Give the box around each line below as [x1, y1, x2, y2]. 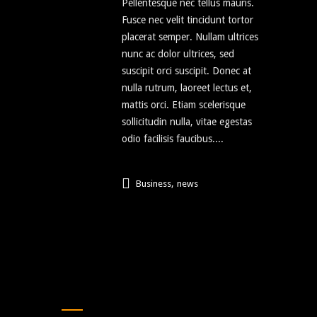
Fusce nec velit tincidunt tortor [122, 14, 253, 26]
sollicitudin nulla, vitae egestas [122, 116, 252, 128]
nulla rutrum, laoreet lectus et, [122, 82, 252, 94]
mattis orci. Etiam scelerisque [122, 99, 246, 111]
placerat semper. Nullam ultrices [122, 31, 258, 43]
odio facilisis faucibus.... [122, 133, 224, 145]
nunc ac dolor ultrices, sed [122, 48, 234, 60]
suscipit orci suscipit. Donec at [122, 65, 251, 77]
